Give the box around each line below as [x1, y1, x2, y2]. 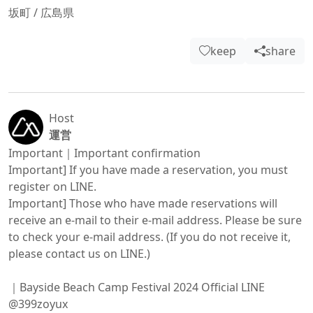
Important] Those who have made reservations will [8, 196, 277, 211]
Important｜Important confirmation [8, 145, 201, 161]
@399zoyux [8, 296, 68, 312]
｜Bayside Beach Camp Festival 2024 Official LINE [8, 279, 265, 295]
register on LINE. [8, 179, 96, 194]
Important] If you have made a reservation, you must [8, 162, 288, 177]
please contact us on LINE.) [8, 246, 150, 261]
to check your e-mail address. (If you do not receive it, [8, 229, 291, 245]
